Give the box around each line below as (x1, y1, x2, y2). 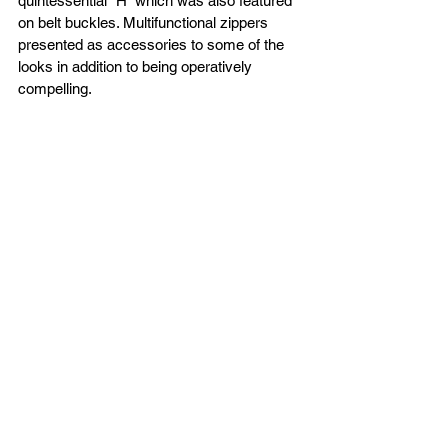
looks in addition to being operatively (18, 57, 256, 75)
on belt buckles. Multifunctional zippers (18, 13, 272, 31)
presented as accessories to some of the (18, 35, 288, 53)
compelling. (18, 79, 96, 97)
